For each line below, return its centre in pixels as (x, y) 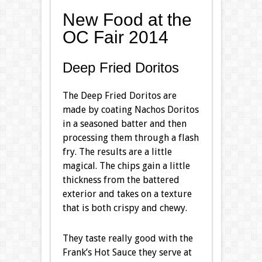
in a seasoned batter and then (124, 123)
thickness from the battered (121, 180)
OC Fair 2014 (115, 37)
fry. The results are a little (117, 151)
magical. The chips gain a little (126, 166)
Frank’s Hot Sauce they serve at (127, 252)
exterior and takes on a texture (127, 194)
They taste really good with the (127, 238)
